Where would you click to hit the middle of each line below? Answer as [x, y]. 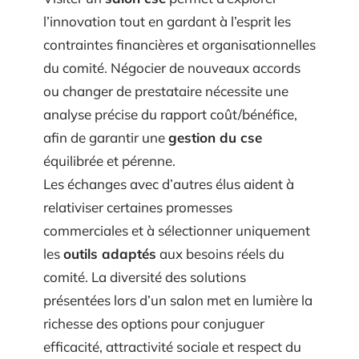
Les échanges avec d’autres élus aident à [169, 184]
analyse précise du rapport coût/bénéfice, [170, 114]
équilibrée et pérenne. [109, 160]
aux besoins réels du [220, 253]
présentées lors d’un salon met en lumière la [178, 300]
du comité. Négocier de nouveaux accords [172, 67]
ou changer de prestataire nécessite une [166, 91]
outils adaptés [110, 253]
